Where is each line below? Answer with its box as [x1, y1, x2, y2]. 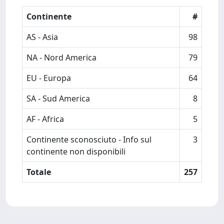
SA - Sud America [26, 93, 90, 104]
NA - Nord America [26, 52, 96, 63]
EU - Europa [26, 72, 71, 83]
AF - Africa [26, 113, 64, 124]
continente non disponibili [26, 146, 125, 157]
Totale [26, 166, 51, 177]
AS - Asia [26, 31, 58, 42]
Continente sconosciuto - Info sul [26, 134, 151, 145]
